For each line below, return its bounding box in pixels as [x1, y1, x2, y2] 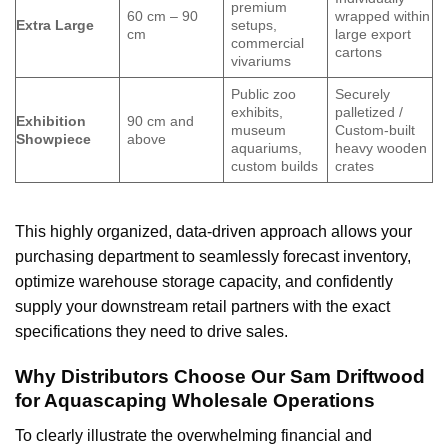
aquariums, [231, 139, 303, 156]
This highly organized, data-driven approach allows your [15, 223, 412, 241]
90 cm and [127, 112, 195, 129]
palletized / [335, 103, 404, 120]
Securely [335, 85, 391, 102]
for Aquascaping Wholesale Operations [15, 390, 375, 412]
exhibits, [231, 103, 284, 120]
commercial [231, 34, 305, 51]
